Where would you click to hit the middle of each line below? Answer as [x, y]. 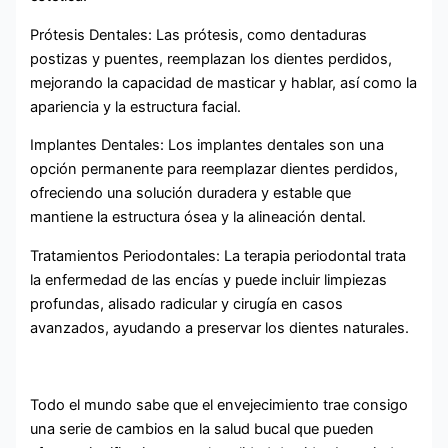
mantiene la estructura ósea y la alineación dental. [198, 217]
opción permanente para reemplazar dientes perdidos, [214, 169]
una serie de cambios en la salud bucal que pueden [202, 428]
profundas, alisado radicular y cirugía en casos [187, 303]
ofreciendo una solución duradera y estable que [191, 193]
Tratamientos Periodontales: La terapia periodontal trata [218, 255]
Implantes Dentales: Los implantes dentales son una [207, 145]
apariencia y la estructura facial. [136, 106]
